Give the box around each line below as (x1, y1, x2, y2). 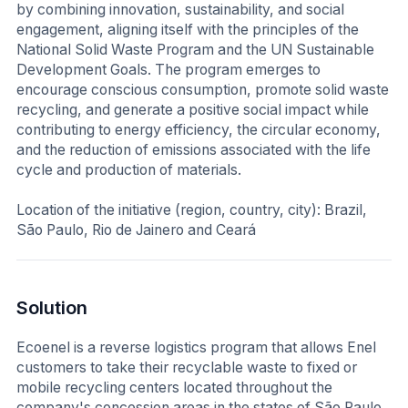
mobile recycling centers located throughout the (16, 379, 332, 397)
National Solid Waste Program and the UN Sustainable (16, 41, 374, 59)
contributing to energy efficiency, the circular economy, (16, 121, 381, 139)
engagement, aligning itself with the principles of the (16, 21, 359, 39)
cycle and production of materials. (16, 161, 241, 179)
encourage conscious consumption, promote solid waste (16, 81, 389, 99)
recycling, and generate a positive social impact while (16, 101, 369, 119)
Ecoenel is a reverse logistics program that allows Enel (16, 339, 376, 357)
